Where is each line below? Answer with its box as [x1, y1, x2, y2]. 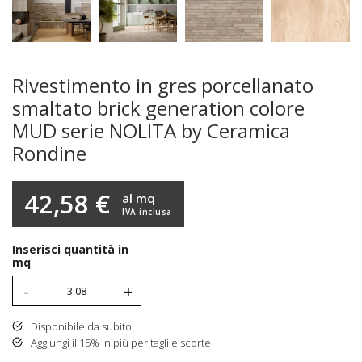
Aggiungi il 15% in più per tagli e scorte [30, 335, 211, 351]
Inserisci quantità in [12, 242, 128, 258]
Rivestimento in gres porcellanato [12, 72, 314, 99]
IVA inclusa [122, 205, 172, 217]
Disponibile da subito [30, 319, 132, 335]
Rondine [12, 140, 86, 167]
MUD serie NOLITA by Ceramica [12, 117, 290, 145]
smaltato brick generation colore [12, 95, 305, 122]
